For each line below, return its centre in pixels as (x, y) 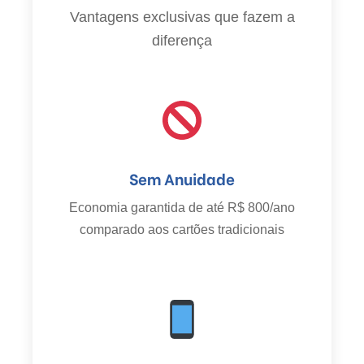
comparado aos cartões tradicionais (182, 229)
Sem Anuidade (182, 178)
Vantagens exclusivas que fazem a (182, 17)
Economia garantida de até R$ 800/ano (182, 207)
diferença (182, 41)
